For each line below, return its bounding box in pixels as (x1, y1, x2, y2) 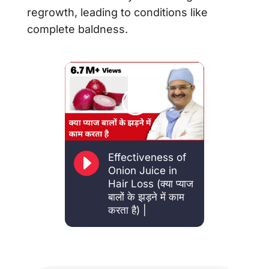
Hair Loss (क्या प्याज (107, 178, 193, 190)
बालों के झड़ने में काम (107, 191, 184, 204)
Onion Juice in (107, 165, 177, 177)
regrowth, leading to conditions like (26, 5, 208, 19)
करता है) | (107, 204, 150, 217)
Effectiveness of (107, 151, 186, 164)
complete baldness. (26, 22, 131, 35)
